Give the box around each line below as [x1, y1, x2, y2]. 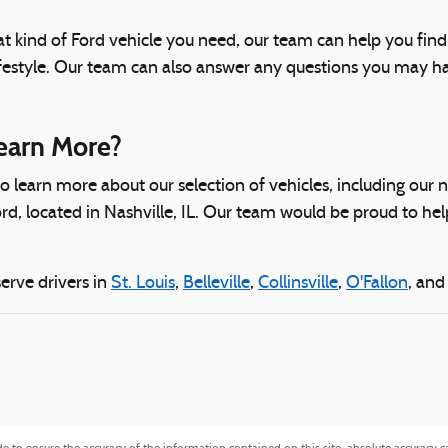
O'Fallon [346, 274, 408, 294]
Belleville [183, 274, 250, 294]
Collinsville [258, 274, 338, 294]
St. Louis [111, 274, 175, 294]
